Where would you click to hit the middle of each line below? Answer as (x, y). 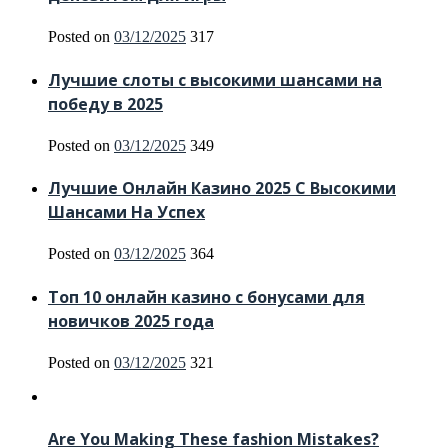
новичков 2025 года (131, 320)
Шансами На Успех (126, 212)
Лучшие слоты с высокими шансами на (215, 79)
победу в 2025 (105, 103)
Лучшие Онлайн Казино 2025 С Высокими (222, 188)
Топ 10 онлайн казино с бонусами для (206, 296)
